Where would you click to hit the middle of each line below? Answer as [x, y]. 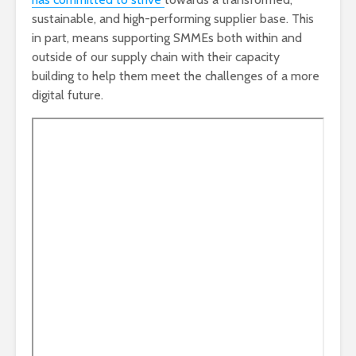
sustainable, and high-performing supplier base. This [173, 19]
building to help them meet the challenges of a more [176, 76]
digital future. [68, 95]
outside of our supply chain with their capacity [156, 57]
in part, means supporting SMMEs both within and [167, 38]
